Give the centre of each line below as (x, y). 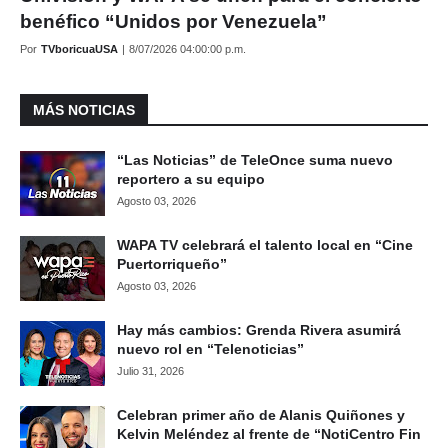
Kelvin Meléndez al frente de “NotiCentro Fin (269, 434)
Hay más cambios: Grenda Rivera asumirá (259, 330)
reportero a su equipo (191, 179)
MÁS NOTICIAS (84, 110)
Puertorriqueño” (172, 264)
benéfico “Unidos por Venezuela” (173, 21)
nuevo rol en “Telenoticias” (210, 349)
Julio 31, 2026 (150, 371)
